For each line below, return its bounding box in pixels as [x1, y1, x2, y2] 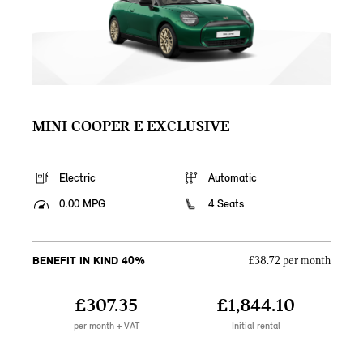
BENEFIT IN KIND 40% [32, 254, 145, 268]
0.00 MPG [58, 197, 105, 211]
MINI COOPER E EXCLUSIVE [32, 117, 229, 136]
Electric [58, 171, 96, 186]
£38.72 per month [249, 254, 331, 268]
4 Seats [208, 197, 244, 211]
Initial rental [232, 320, 281, 332]
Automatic [208, 171, 257, 186]
